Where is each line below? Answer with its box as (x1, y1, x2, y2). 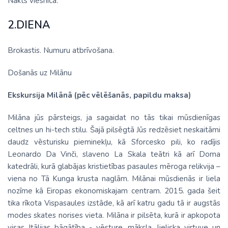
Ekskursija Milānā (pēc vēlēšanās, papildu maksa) (8, 90, 191, 100)
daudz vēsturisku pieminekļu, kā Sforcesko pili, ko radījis (8, 137, 220, 147)
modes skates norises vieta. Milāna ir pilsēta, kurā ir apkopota (8, 210, 220, 220)
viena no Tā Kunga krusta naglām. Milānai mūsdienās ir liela (8, 174, 220, 184)
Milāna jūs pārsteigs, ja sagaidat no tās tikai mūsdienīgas (8, 112, 220, 123)
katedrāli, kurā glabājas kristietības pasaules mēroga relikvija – (8, 161, 220, 172)
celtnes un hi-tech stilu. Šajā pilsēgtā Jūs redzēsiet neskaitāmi (8, 125, 220, 135)
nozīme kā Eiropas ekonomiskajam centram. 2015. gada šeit (8, 186, 220, 196)
